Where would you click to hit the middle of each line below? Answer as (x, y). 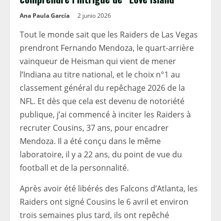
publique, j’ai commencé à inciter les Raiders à (105, 114)
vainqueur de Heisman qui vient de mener (98, 61)
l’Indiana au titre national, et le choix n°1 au (100, 74)
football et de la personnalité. (74, 168)
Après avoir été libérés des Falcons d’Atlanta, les (109, 188)
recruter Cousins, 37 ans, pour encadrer (94, 128)
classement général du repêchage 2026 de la (102, 88)
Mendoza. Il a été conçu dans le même (90, 141)
